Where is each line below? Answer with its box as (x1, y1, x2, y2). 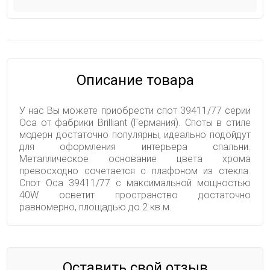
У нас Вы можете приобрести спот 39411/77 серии (19, 105, 251, 117)
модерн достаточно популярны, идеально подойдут (19, 129, 251, 141)
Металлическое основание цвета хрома (19, 153, 251, 165)
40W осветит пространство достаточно (19, 189, 251, 201)
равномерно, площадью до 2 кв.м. (19, 201, 172, 213)
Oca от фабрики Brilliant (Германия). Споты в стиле (19, 117, 251, 129)
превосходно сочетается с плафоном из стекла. (19, 165, 251, 177)
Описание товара (76, 72, 194, 89)
